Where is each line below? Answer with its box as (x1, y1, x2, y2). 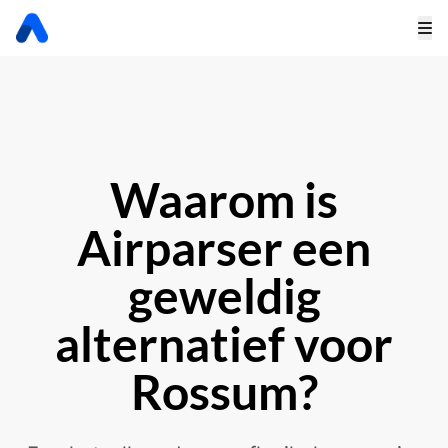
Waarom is (110, 171, 338, 228)
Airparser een (77, 219, 371, 276)
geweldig (127, 267, 321, 324)
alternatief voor (55, 315, 393, 372)
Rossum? (130, 363, 318, 420)
